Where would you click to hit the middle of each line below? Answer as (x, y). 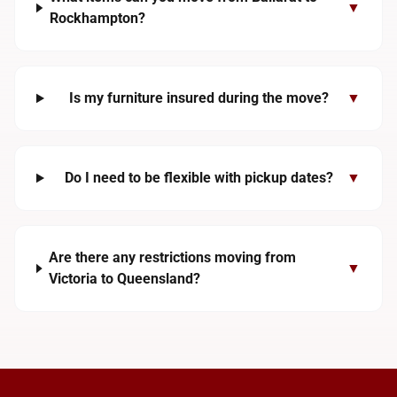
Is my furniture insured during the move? (198, 98)
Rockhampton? (97, 18)
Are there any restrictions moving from (173, 257)
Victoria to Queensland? (125, 279)
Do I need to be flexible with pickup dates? (198, 178)
